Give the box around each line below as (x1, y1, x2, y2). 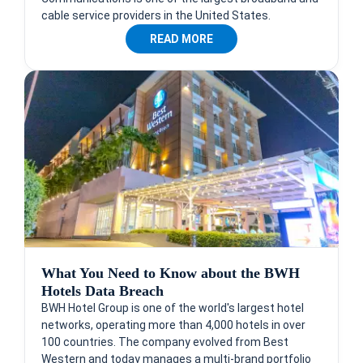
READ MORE (150, 32, 213, 45)
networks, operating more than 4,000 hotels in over (41, 318, 305, 331)
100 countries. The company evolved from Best (41, 335, 288, 348)
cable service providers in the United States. (41, 8, 271, 22)
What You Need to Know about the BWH (41, 264, 300, 281)
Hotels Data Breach (41, 282, 164, 299)
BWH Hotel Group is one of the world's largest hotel (41, 301, 304, 314)
